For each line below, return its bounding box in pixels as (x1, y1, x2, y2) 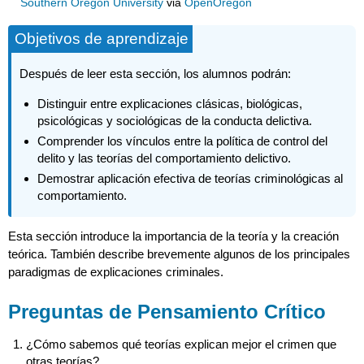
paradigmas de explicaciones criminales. (8, 264, 224, 279)
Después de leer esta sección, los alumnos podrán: (19, 67, 292, 81)
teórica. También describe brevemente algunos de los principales (8, 246, 351, 261)
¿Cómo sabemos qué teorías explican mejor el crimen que (25, 337, 336, 352)
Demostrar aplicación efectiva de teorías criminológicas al (37, 171, 343, 186)
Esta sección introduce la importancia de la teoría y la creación (8, 228, 340, 243)
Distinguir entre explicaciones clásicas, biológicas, (37, 97, 302, 111)
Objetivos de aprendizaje (15, 29, 189, 47)
